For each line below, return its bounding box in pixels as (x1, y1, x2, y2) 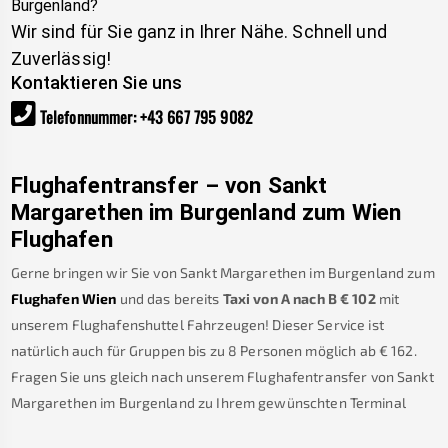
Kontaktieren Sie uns (10, 71, 183, 93)
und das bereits (119, 290, 220, 308)
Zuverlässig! (10, 47, 112, 69)
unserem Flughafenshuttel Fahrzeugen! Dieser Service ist (10, 316, 384, 334)
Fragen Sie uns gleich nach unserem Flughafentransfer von (10, 368, 394, 386)
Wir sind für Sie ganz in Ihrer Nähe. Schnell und (10, 20, 387, 42)
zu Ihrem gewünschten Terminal (198, 394, 406, 412)
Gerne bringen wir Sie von (10, 264, 177, 282)
